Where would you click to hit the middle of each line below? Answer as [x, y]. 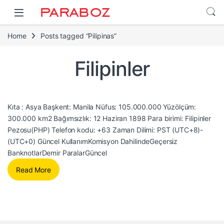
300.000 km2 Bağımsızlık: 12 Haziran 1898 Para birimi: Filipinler [109, 118]
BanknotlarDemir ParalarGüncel [57, 153]
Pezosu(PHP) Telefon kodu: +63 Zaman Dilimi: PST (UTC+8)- [105, 130]
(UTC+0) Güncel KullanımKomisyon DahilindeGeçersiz [93, 141]
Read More [33, 169]
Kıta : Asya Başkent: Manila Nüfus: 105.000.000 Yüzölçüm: [102, 107]
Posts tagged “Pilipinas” [78, 35]
